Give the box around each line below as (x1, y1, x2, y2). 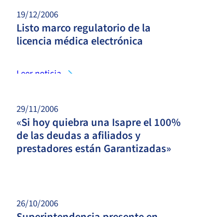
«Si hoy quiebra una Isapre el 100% (16, 114, 181, 130)
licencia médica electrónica (16, 33, 143, 49)
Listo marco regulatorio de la (16, 20, 151, 36)
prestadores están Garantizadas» (16, 140, 171, 156)
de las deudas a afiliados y (16, 127, 140, 143)
